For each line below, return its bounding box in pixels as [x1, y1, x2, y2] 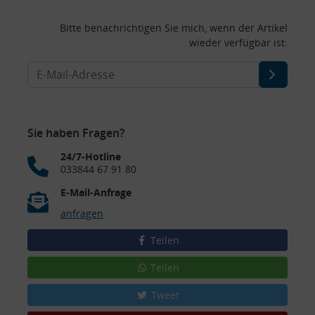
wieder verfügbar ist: [189, 35, 288, 49]
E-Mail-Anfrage [60, 185, 131, 199]
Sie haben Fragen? [27, 124, 124, 141]
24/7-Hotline [60, 149, 121, 163]
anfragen [60, 206, 103, 220]
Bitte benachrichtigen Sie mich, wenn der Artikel [60, 20, 288, 34]
